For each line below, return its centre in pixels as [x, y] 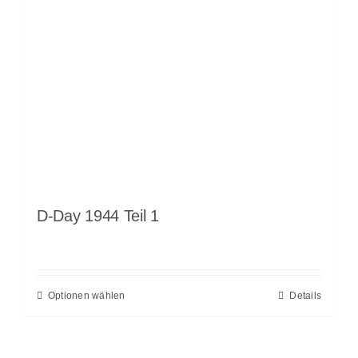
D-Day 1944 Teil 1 [97, 216]
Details [306, 296]
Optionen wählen [86, 296]
